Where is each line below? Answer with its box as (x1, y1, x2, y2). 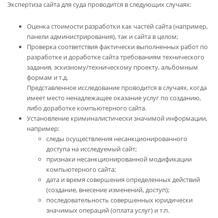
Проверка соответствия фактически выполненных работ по (27, 42, 208, 51)
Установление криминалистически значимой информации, (27, 113, 207, 123)
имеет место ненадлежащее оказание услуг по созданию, (27, 93, 201, 102)
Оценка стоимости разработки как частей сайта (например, (27, 21, 208, 31)
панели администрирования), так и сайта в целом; (27, 32, 178, 41)
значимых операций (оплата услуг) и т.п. (46, 205, 169, 215)
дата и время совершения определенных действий (46, 175, 200, 184)
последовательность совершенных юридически (46, 195, 193, 204)
